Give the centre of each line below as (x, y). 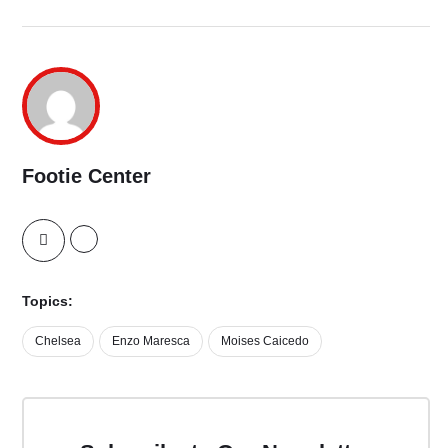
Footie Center (86, 175)
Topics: (47, 300)
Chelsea (58, 340)
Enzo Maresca (151, 340)
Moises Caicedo (265, 340)
